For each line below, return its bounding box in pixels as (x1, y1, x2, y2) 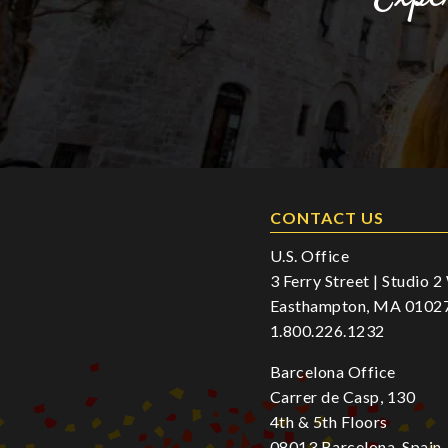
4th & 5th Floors (269, 412, 388, 432)
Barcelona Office (269, 362, 396, 382)
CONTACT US (269, 208, 384, 228)
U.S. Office (269, 246, 349, 266)
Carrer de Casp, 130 (269, 387, 415, 407)
